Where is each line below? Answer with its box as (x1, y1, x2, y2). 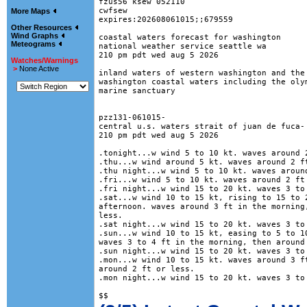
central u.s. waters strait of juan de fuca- (99, 122, 305, 131)
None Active (19, 64, 59, 73)
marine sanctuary (99, 86, 175, 95)
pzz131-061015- (99, 113, 166, 122)
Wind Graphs (11, 32, 60, 40)
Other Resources (11, 23, 74, 32)
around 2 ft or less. (99, 265, 199, 273)
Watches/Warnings (11, 56, 78, 64)
